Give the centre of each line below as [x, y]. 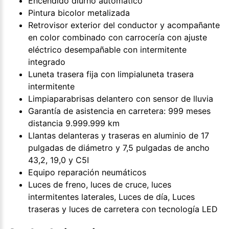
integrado [47, 62]
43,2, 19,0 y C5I [59, 160]
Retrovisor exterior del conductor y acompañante [124, 25]
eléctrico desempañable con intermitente [107, 49]
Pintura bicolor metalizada [79, 13]
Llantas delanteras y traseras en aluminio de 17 [119, 135]
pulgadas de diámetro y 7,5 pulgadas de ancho [119, 147]
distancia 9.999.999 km [74, 123]
